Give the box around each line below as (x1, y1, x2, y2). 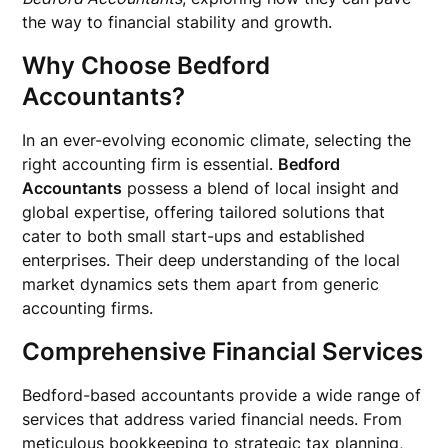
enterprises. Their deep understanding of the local (22, 250, 401, 270)
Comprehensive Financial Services (22, 337, 424, 366)
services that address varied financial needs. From (22, 409, 403, 429)
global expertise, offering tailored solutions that (22, 202, 386, 222)
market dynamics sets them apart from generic (22, 274, 380, 294)
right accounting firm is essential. (22, 154, 279, 174)
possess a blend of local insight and (122, 178, 400, 198)
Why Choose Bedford (22, 51, 271, 80)
